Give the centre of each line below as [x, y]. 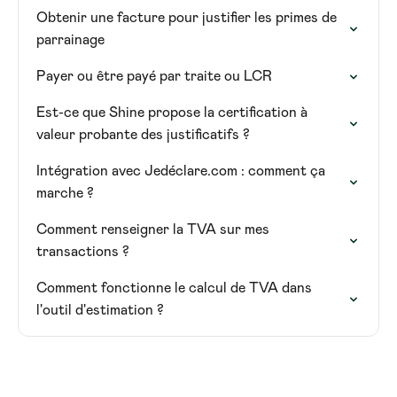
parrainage [70, 40]
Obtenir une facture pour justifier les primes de [187, 18]
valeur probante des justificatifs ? [143, 135]
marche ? [65, 193]
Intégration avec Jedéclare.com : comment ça [181, 171]
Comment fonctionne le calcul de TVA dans [174, 288]
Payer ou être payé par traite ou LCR [154, 76]
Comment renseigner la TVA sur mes [153, 230]
